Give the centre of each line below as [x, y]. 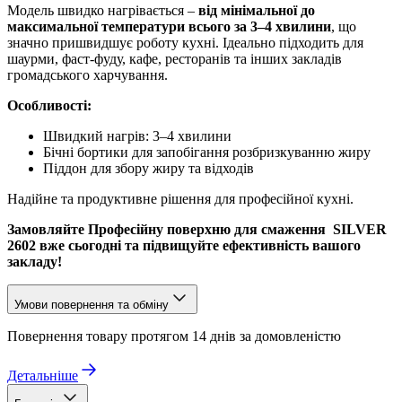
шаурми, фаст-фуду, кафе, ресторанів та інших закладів [175, 58]
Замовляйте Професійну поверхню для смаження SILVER [197, 229]
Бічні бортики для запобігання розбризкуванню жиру [207, 152]
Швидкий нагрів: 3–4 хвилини [137, 135]
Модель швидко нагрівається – [103, 10]
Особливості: [49, 105]
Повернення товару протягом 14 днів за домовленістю [174, 336]
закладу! [35, 261]
